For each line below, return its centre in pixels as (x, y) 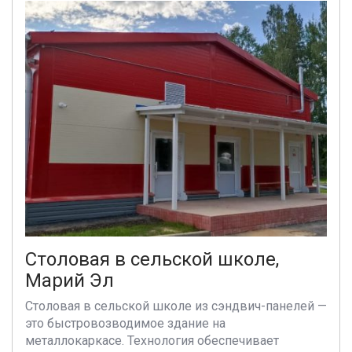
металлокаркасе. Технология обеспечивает (152, 341)
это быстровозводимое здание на (125, 323)
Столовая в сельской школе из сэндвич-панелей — (176, 306)
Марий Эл (70, 280)
